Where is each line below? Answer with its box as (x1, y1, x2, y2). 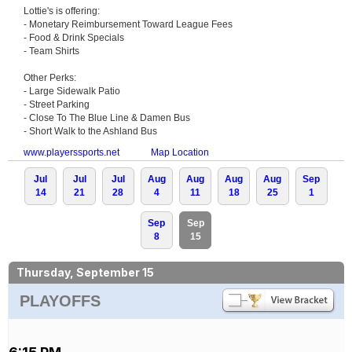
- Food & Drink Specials (24, 31, 124, 43)
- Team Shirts (24, 45, 79, 57)
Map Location (151, 146, 209, 158)
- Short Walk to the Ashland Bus (24, 125, 157, 137)
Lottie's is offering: (24, 5, 100, 16)
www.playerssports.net (24, 146, 119, 158)
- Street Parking (24, 98, 90, 110)
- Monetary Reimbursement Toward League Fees (24, 18, 233, 30)
